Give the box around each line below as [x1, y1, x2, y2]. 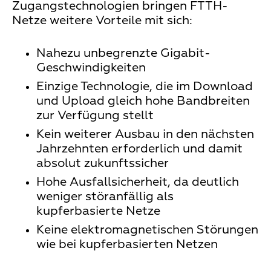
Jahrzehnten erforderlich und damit [36, 143, 243, 155]
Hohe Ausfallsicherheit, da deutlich [36, 176, 239, 189]
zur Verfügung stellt [36, 109, 154, 122]
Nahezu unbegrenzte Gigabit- [36, 47, 211, 60]
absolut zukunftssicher [36, 157, 169, 170]
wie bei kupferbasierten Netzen [36, 238, 218, 251]
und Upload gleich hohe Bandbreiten [36, 95, 250, 108]
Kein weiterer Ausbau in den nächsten [36, 128, 254, 141]
